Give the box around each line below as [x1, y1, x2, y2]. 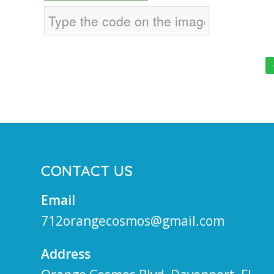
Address [41, 245, 91, 262]
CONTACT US [41, 161, 133, 180]
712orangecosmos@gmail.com [41, 212, 224, 229]
